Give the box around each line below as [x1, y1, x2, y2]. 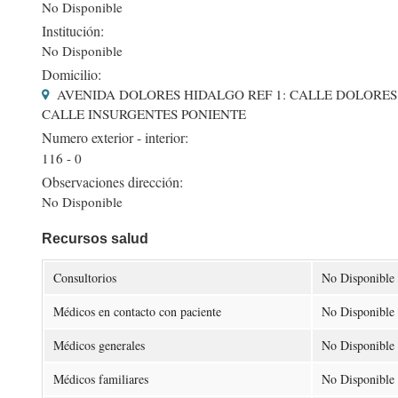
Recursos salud [42, 230, 148, 246]
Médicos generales [53, 336, 145, 354]
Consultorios [53, 268, 116, 286]
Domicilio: [42, 65, 101, 84]
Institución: [42, 20, 104, 40]
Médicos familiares [53, 370, 148, 387]
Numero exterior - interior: [42, 128, 188, 147]
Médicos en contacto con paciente [53, 302, 221, 320]
